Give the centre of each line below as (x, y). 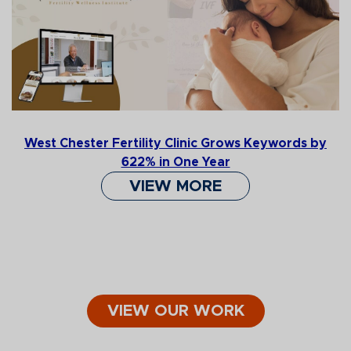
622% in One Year (175, 163)
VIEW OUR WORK (175, 311)
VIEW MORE (175, 186)
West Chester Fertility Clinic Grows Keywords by (175, 144)
